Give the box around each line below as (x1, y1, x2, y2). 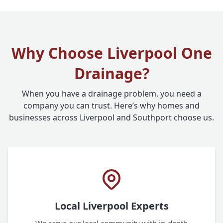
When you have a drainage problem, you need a (21, 88, 202, 99)
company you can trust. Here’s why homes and (23, 100, 200, 111)
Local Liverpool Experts (54, 199, 169, 213)
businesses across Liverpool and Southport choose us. (9, 112, 214, 123)
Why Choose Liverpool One (11, 43, 212, 63)
